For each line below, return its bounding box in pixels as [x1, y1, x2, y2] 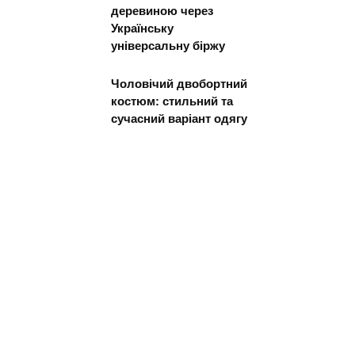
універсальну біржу [111, 38, 225, 52]
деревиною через [111, 3, 213, 17]
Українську [111, 21, 174, 35]
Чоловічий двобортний [111, 76, 247, 90]
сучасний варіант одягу [111, 111, 247, 125]
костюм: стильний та [111, 94, 233, 108]
